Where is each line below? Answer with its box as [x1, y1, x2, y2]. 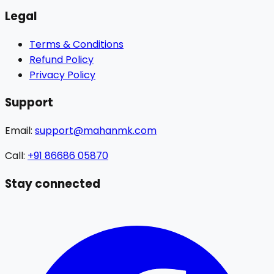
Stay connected [5, 175, 100, 192]
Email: [5, 123, 35, 138]
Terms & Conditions [29, 37, 124, 51]
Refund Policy [29, 52, 94, 67]
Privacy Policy [29, 67, 95, 82]
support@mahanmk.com [35, 123, 157, 138]
